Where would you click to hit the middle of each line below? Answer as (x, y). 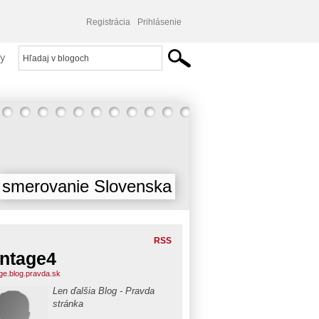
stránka (68, 304)
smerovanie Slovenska (87, 186)
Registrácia (108, 22)
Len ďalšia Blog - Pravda (104, 291)
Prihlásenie (159, 22)
